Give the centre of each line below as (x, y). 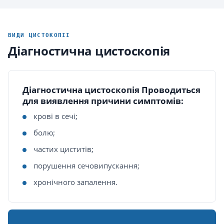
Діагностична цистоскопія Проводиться (111, 90)
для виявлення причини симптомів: (103, 101)
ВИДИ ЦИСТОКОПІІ (39, 35)
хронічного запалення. (75, 182)
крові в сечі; (55, 116)
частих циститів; (63, 149)
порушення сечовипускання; (86, 165)
